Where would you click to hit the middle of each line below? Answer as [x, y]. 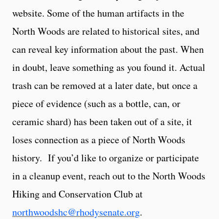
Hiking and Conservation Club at [77, 194]
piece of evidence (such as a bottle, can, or [96, 103]
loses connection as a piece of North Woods [99, 139]
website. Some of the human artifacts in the [98, 13]
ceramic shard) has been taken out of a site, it [102, 121]
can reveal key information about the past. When [108, 49]
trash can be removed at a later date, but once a [105, 85]
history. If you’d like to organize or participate [106, 157]
